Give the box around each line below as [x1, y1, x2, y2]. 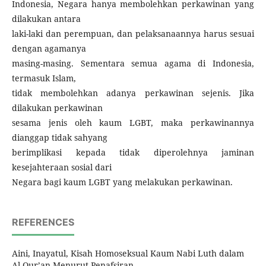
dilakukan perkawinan [12, 102, 103, 113]
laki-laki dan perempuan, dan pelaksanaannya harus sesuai [12, 28, 254, 39]
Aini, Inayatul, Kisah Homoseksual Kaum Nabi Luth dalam [12, 248, 244, 259]
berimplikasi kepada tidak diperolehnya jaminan [12, 147, 254, 158]
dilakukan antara [12, 13, 81, 24]
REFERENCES [12, 216, 74, 228]
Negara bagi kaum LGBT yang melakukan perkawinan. [12, 176, 233, 188]
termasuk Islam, [12, 72, 76, 84]
